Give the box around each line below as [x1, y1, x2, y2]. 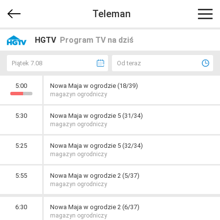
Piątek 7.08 [12, 59, 42, 67]
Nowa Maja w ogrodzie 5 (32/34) [50, 142, 143, 149]
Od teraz [117, 59, 141, 67]
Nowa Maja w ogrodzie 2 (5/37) [50, 172, 139, 179]
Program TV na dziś [60, 35, 134, 45]
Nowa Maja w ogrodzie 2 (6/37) [50, 203, 139, 211]
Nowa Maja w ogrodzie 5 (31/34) [50, 112, 143, 119]
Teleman [92, 8, 131, 20]
